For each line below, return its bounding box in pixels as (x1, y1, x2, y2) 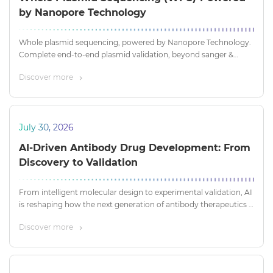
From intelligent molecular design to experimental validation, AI (19, 188, 252, 197)
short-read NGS (19, 62, 76, 72)
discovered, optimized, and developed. (19, 212, 160, 222)
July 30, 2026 (19, 122, 74, 133)
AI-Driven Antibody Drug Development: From (19, 142, 250, 154)
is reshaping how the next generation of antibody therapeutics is (19, 200, 254, 210)
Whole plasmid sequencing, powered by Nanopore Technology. (19, 38, 251, 48)
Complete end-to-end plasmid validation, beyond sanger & (19, 50, 233, 60)
